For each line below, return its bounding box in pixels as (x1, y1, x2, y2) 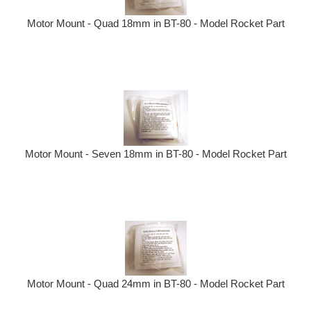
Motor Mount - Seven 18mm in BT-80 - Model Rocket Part (24, 147, 287, 160)
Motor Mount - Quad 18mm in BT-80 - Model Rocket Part (26, 17, 285, 30)
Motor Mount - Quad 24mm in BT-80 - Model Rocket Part (26, 277, 285, 289)
